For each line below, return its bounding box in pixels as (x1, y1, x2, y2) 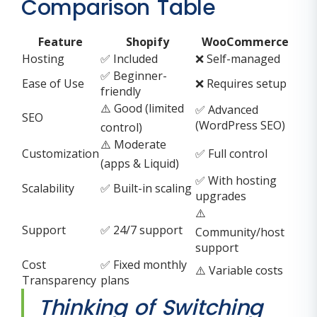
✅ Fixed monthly (100, 257, 187, 273)
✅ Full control (195, 146, 267, 162)
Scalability (22, 180, 74, 197)
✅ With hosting (195, 173, 277, 189)
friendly (100, 83, 141, 100)
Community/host (195, 224, 284, 241)
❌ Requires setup (195, 76, 287, 92)
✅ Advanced (195, 102, 258, 118)
